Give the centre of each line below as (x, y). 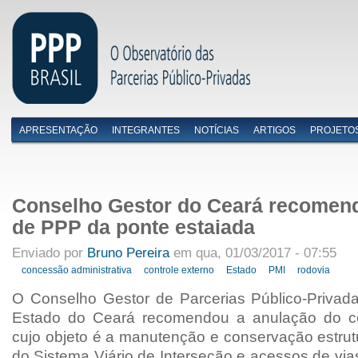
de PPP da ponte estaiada (133, 227)
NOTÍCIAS (217, 130)
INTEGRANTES (146, 130)
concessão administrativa (77, 270)
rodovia (314, 270)
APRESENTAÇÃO (58, 130)
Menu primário (68, 138)
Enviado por (50, 253)
